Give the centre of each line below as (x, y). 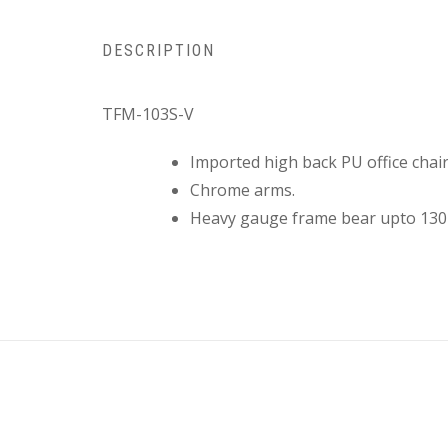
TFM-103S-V (148, 114)
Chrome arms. (242, 190)
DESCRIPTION (158, 51)
